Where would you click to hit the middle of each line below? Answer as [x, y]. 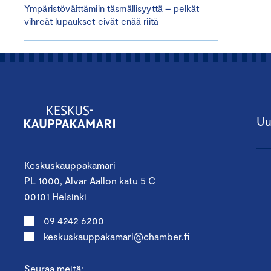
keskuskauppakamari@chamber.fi [116, 237]
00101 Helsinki [55, 197]
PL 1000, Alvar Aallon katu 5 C [90, 181]
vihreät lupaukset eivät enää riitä [92, 21]
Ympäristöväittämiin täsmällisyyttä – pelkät [112, 8]
